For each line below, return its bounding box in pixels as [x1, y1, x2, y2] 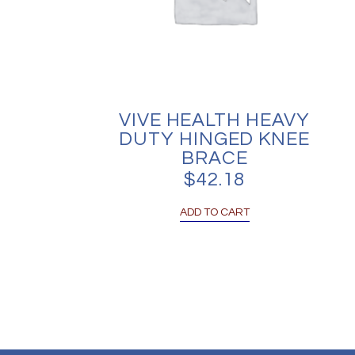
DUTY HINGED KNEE [119, 128, 310, 149]
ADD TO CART [179, 206, 250, 218]
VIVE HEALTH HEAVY [119, 109, 311, 130]
